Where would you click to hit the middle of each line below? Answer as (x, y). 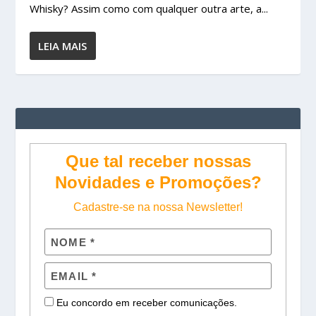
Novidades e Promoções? (158, 182)
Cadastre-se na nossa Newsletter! (158, 207)
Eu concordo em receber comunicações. (146, 303)
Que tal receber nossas (158, 161)
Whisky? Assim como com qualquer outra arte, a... (149, 8)
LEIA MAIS (63, 46)
